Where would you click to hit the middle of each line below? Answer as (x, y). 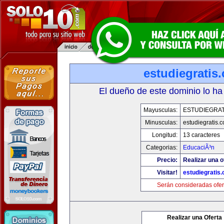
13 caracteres (201, 135)
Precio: (167, 160)
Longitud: (164, 135)
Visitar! (167, 172)
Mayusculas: (160, 110)
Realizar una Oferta (194, 217)
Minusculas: (161, 122)
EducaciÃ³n (198, 147)
